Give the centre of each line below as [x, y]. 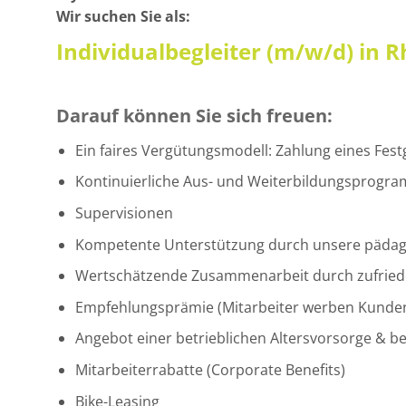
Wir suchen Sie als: [123, 16]
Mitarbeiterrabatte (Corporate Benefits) [210, 369]
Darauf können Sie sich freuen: [194, 115]
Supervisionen [124, 213]
